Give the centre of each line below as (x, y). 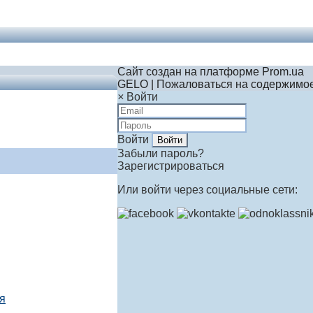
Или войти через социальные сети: (208, 190)
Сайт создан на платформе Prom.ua (211, 72)
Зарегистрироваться (171, 166)
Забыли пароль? (161, 153)
